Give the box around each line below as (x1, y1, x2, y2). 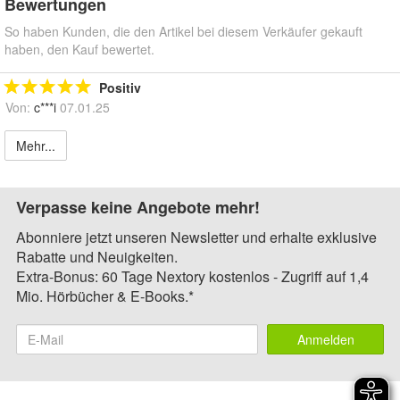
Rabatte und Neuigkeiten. (16, 246, 178, 268)
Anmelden (296, 330, 354, 349)
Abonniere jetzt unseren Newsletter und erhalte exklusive (16, 227, 377, 248)
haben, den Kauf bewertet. (4, 40, 154, 59)
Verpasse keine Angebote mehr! (16, 196, 260, 220)
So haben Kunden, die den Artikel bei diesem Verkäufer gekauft (4, 22, 362, 41)
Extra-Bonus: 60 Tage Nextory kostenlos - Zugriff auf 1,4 (16, 266, 369, 287)
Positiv (99, 79, 141, 97)
